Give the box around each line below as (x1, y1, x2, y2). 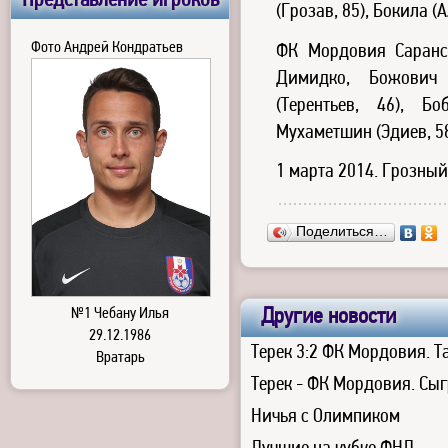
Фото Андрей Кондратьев (31, 40, 183, 56)
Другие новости (261, 306, 396, 330)
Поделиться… (296, 224, 388, 240)
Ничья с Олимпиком (251, 407, 400, 428)
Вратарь (95, 350, 145, 367)
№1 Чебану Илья (71, 306, 169, 323)
